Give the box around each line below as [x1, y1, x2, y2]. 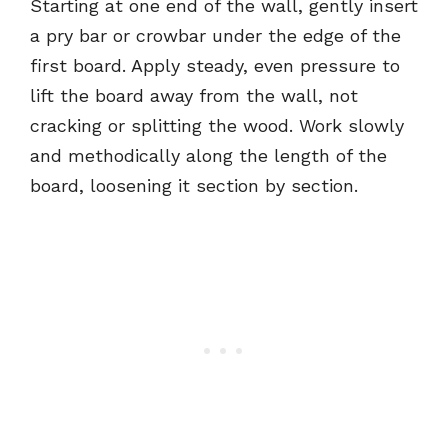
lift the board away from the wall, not [30, 85, 358, 107]
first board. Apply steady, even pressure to [30, 55, 400, 77]
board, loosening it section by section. [30, 175, 358, 197]
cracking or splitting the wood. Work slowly [30, 115, 404, 137]
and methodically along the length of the [30, 145, 387, 167]
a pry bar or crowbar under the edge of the [30, 25, 401, 47]
